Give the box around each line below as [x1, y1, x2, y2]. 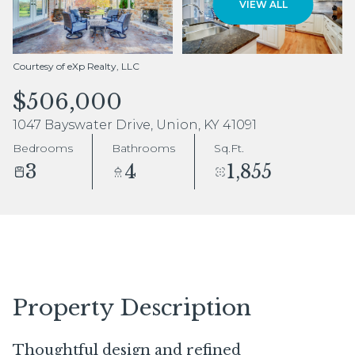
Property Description [13, 294, 251, 322]
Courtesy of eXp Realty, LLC [13, 60, 139, 72]
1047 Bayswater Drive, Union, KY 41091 [13, 117, 257, 132]
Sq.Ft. [214, 140, 244, 155]
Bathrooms [112, 140, 175, 155]
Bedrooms [13, 140, 73, 155]
